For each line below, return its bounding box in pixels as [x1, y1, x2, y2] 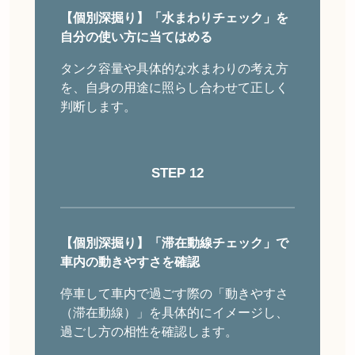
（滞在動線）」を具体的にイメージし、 [60, 306, 288, 320]
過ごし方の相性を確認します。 [60, 325, 238, 339]
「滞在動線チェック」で [149, 236, 288, 250]
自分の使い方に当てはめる [60, 30, 212, 44]
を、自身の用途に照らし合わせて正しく [60, 81, 288, 95]
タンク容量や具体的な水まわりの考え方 [60, 62, 288, 76]
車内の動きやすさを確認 [60, 255, 200, 269]
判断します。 [60, 100, 136, 114]
